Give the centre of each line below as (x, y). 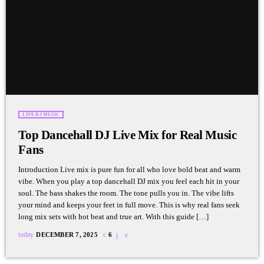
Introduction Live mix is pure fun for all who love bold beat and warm (130, 169)
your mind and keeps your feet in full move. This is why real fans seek (129, 204)
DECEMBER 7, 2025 (67, 234)
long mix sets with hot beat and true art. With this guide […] (114, 216)
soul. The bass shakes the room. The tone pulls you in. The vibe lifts (126, 193)
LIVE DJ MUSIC (41, 115)
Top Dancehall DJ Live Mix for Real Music (112, 135)
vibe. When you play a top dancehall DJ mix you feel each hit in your (129, 181)
